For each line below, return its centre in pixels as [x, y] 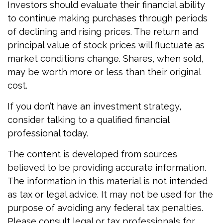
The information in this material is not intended [108, 181]
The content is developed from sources [92, 154]
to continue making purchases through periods [108, 18]
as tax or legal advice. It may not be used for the [110, 195]
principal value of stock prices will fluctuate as [106, 45]
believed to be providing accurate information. [107, 168]
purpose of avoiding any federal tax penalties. [105, 208]
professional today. [48, 133]
